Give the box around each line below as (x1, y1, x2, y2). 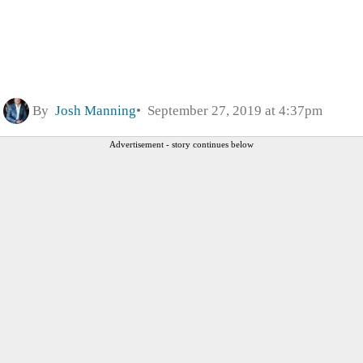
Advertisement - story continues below (109, 139, 254, 149)
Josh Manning (55, 102, 136, 118)
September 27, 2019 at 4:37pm (141, 102, 322, 118)
